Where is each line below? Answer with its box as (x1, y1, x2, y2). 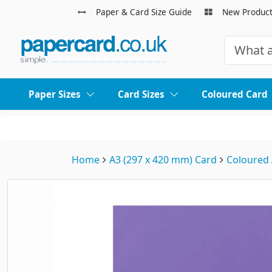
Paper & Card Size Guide (95, 6, 192, 18)
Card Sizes (117, 88, 165, 101)
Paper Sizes (29, 88, 81, 101)
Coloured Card (201, 88, 268, 101)
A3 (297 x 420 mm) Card (109, 153, 217, 167)
